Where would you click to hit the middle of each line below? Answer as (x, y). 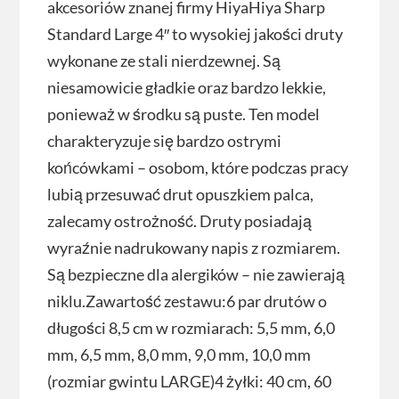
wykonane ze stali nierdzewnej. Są (163, 61)
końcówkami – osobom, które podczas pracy (197, 168)
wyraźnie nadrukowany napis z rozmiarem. (193, 248)
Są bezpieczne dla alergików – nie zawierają (195, 275)
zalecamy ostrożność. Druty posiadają (179, 221)
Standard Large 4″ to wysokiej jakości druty (195, 34)
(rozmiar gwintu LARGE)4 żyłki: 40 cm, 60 (189, 382)
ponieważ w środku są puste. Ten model (183, 114)
